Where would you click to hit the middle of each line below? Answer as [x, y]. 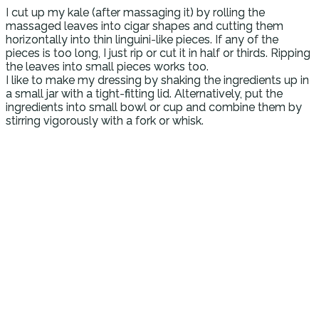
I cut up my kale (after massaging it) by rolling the [135, 12]
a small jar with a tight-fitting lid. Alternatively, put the [144, 93]
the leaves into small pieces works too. [107, 66]
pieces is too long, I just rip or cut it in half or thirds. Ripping [158, 53]
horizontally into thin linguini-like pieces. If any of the [142, 39]
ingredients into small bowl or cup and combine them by [154, 107]
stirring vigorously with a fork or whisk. [105, 120]
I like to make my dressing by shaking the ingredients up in [157, 80]
